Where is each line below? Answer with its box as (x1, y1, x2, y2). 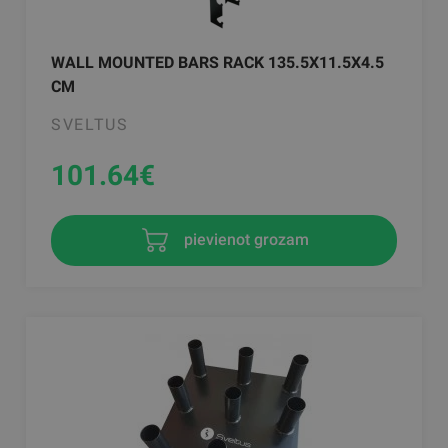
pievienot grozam (179, 229, 309, 249)
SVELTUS (51, 114, 129, 134)
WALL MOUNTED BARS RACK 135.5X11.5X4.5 (51, 52, 385, 72)
